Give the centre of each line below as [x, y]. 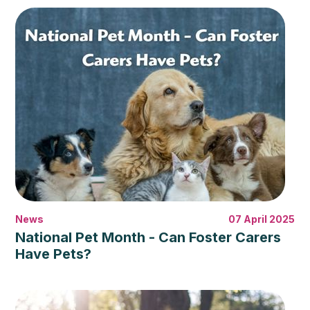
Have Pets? [54, 254]
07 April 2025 [261, 219]
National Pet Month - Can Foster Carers [148, 237]
